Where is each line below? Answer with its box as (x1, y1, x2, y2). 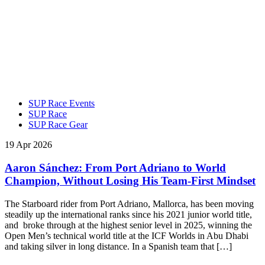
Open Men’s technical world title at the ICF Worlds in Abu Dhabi (5, 230, 248, 241)
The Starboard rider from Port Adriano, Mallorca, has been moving (5, 198, 254, 209)
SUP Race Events (28, 98, 95, 109)
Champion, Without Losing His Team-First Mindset (5, 174, 256, 187)
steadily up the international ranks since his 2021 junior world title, (5, 209, 252, 219)
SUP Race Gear (28, 119, 88, 130)
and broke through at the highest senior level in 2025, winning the (5, 219, 252, 230)
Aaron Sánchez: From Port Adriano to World (5, 161, 226, 174)
